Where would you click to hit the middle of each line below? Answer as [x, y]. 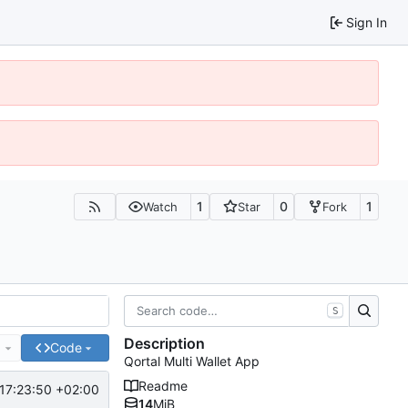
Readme [163, 386]
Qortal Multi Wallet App [192, 362]
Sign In [367, 22]
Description [164, 344]
